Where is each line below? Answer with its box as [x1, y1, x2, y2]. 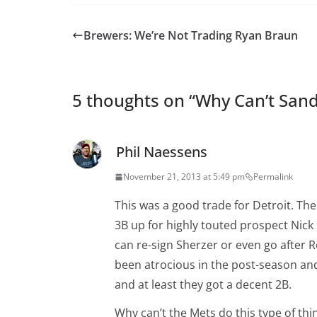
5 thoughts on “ [72, 88, 195, 113]
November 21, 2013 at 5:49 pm [123, 171, 245, 183]
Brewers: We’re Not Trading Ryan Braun [83, 28, 298, 44]
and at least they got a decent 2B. [115, 277, 292, 293]
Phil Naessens [116, 142, 207, 162]
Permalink [253, 171, 293, 183]
